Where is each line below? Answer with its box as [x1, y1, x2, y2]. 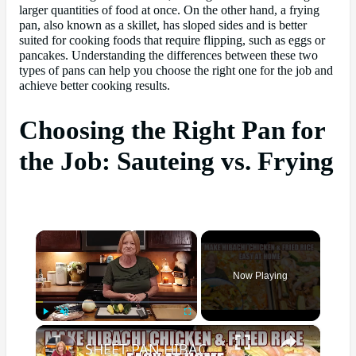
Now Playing [233, 270, 288, 282]
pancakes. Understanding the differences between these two [19, 48, 318, 63]
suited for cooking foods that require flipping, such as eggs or [19, 33, 325, 48]
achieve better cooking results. [19, 78, 170, 93]
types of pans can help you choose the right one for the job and [19, 63, 333, 78]
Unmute [64, 325, 86, 333]
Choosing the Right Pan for [19, 115, 325, 145]
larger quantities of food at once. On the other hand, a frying [19, 2, 319, 17]
